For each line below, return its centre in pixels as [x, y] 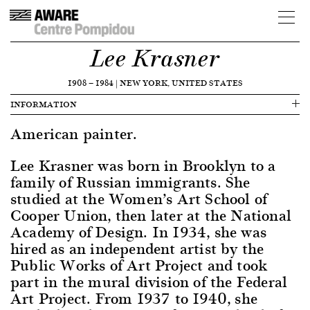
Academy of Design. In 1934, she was [139, 231]
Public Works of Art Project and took [139, 265]
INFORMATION [44, 104]
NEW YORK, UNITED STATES [181, 83]
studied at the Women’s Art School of [139, 198]
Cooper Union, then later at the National [151, 215]
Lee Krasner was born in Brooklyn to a [143, 165]
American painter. [74, 133]
